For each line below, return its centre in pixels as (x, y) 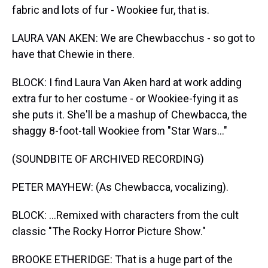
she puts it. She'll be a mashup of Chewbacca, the (130, 115)
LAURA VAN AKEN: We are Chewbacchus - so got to (133, 38)
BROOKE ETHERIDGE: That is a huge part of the (122, 259)
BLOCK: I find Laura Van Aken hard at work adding (127, 82)
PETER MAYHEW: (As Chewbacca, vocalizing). (120, 187)
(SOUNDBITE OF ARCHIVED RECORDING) (108, 159)
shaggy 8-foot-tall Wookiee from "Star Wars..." (120, 131)
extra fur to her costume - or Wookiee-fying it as (125, 98)
